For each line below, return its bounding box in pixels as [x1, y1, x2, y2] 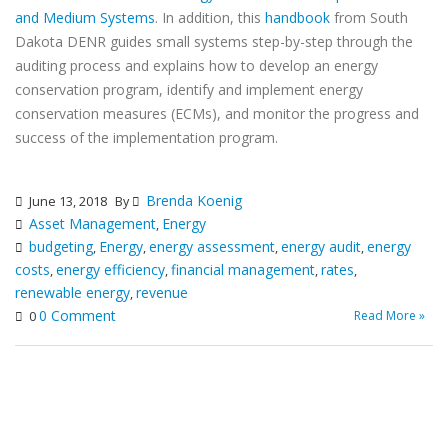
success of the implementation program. [15, 128, 278, 147]
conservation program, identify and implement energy [15, 80, 363, 99]
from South [330, 8, 408, 27]
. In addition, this [155, 8, 265, 27]
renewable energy [15, 283, 130, 302]
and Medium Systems [15, 8, 155, 27]
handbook [265, 8, 330, 27]
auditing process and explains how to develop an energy [15, 56, 378, 75]
